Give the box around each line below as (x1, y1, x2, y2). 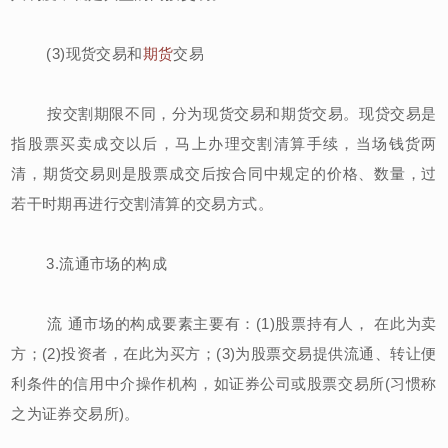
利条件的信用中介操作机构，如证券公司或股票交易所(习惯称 (11, 374, 437, 392)
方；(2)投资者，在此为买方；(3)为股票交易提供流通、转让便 (11, 344, 437, 362)
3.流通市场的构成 (11, 254, 168, 272)
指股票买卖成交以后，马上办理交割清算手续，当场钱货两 (11, 134, 437, 152)
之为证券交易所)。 (11, 404, 140, 422)
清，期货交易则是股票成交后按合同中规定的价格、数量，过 (11, 164, 437, 182)
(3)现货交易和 (11, 44, 143, 62)
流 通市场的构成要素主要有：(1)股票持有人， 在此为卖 (11, 314, 437, 332)
